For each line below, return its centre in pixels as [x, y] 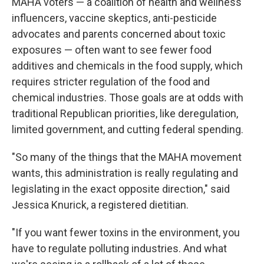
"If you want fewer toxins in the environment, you [126, 232]
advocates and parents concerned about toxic [119, 34]
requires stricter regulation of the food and [111, 82]
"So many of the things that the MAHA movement [127, 157]
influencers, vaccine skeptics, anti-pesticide [114, 18]
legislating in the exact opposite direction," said [121, 189]
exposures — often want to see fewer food [112, 50]
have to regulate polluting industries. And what [119, 248]
